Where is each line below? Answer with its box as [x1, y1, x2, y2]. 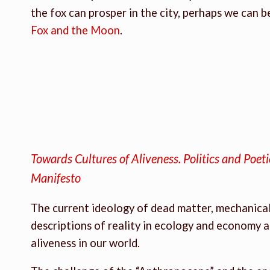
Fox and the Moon [30, 24, 120, 37]
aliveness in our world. [30, 236, 140, 250]
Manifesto [30, 170, 81, 185]
